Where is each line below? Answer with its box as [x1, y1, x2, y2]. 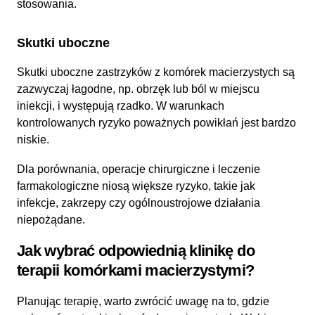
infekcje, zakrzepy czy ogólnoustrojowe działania [17, 196, 260, 209]
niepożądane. [17, 213, 85, 226]
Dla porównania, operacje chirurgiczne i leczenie [17, 162, 260, 175]
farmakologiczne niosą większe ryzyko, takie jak [17, 179, 255, 192]
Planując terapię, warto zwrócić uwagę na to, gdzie [17, 295, 269, 307]
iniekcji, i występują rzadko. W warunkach [17, 99, 224, 112]
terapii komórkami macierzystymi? [17, 261, 255, 279]
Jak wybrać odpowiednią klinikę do [17, 241, 255, 259]
